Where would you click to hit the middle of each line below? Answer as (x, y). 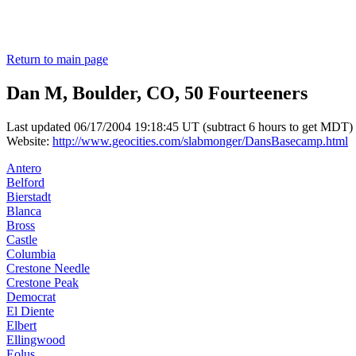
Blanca (24, 211)
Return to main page (57, 60)
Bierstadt (29, 197)
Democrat (31, 297)
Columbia (31, 254)
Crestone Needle (48, 269)
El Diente (30, 311)
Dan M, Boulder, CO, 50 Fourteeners (157, 93)
